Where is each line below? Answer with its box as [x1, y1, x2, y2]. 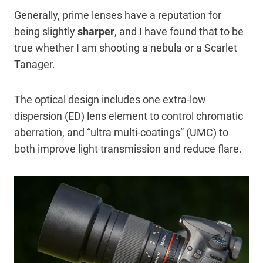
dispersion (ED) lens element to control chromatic [14, 110, 243, 123]
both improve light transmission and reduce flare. [14, 143, 244, 156]
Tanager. [14, 58, 58, 71]
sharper [77, 25, 114, 38]
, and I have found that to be [114, 25, 244, 38]
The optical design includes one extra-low [14, 93, 206, 106]
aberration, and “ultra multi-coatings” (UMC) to [14, 126, 228, 139]
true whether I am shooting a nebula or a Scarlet [14, 42, 237, 55]
